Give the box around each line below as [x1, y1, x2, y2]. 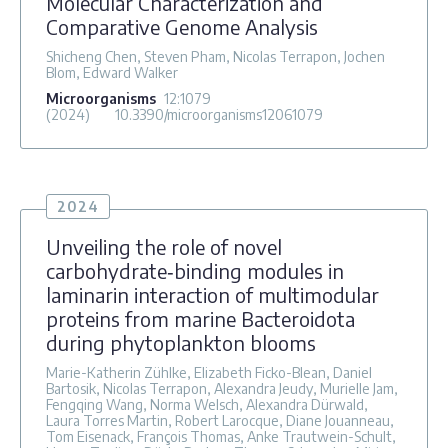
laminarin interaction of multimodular [46, 281, 379, 307]
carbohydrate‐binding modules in [46, 257, 344, 283]
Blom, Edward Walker [46, 63, 178, 81]
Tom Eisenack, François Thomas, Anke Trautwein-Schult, [46, 427, 396, 445]
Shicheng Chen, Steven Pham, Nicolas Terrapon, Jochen [46, 47, 385, 65]
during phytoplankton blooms [46, 329, 316, 355]
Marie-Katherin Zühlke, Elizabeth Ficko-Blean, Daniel [46, 363, 372, 381]
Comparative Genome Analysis [46, 13, 318, 39]
